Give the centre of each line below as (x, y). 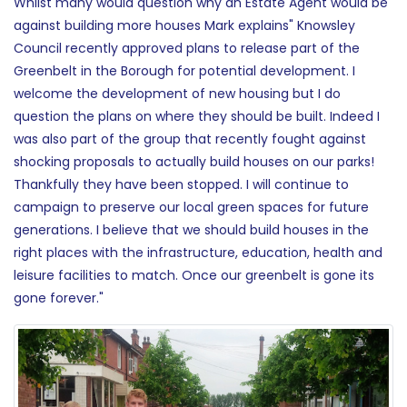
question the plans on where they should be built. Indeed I (197, 116)
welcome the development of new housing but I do (177, 93)
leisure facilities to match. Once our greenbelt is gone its (194, 275)
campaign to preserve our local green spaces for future (191, 207)
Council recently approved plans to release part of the (187, 48)
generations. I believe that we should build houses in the (191, 229)
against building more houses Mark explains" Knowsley (184, 25)
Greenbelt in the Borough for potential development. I (184, 70)
